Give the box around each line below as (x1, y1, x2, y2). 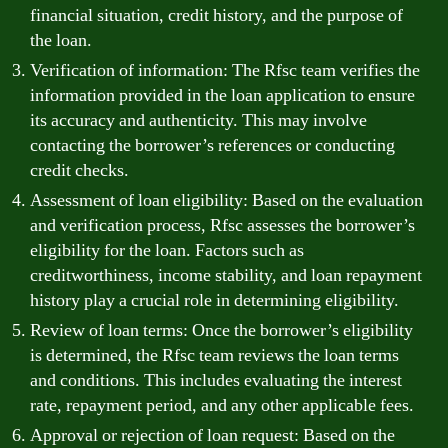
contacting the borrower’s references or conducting (30, 134, 395, 157)
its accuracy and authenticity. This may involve (30, 109, 367, 132)
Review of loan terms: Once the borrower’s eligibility (30, 319, 413, 342)
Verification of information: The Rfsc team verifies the (30, 59, 420, 82)
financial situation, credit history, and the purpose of (30, 4, 403, 27)
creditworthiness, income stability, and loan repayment (30, 264, 422, 287)
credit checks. (30, 159, 129, 182)
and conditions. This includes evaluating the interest (30, 369, 402, 392)
